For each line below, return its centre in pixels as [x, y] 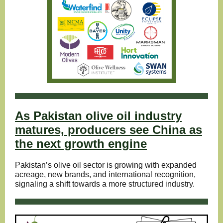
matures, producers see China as [109, 130]
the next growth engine [81, 144]
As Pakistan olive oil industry [98, 116]
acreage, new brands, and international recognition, [105, 174]
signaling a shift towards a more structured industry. [105, 184]
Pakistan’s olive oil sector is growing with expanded [106, 165]
